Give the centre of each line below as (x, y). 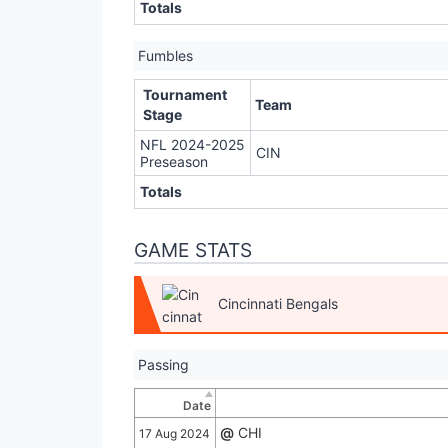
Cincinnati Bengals (278, 304)
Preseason (174, 162)
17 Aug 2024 (174, 434)
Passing (163, 365)
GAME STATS (193, 250)
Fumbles (165, 56)
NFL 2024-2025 (192, 145)
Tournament (185, 95)
